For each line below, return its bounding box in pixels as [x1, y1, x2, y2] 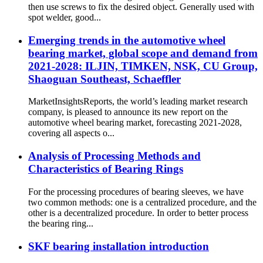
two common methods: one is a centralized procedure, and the [28, 197, 257, 207]
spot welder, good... [28, 12, 101, 22]
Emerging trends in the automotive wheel [28, 33, 225, 46]
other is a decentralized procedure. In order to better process [28, 207, 248, 218]
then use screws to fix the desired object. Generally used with [28, 1, 254, 12]
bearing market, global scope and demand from [28, 46, 258, 59]
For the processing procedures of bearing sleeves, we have [28, 186, 244, 197]
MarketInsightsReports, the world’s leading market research [28, 96, 248, 107]
